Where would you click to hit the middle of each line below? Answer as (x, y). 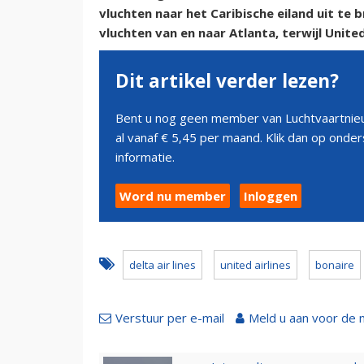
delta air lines (162, 265)
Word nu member (173, 196)
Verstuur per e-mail (170, 318)
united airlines (256, 265)
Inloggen (271, 196)
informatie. (145, 157)
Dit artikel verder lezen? (227, 81)
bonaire (335, 265)
